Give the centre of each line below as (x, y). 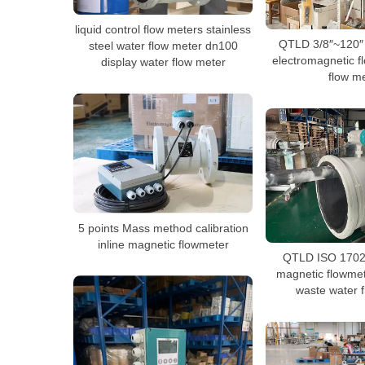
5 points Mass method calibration (163, 228)
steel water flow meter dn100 (163, 45)
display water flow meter (163, 62)
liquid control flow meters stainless (163, 29)
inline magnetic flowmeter (163, 244)
